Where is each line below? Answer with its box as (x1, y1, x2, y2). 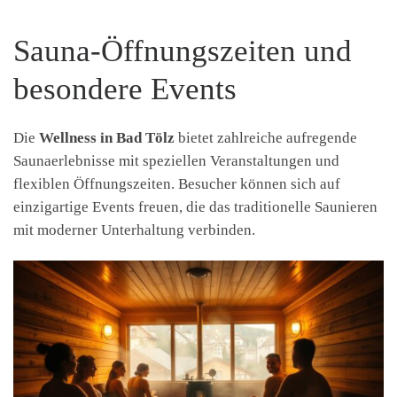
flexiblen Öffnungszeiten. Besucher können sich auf (13, 175, 340, 192)
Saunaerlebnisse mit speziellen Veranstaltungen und (13, 152, 339, 169)
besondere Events (13, 71, 237, 106)
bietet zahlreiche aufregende (175, 128, 357, 146)
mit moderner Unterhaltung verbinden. (13, 221, 255, 238)
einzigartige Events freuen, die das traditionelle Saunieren (13, 198, 378, 215)
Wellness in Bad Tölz (39, 128, 175, 146)
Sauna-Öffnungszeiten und (13, 33, 352, 68)
